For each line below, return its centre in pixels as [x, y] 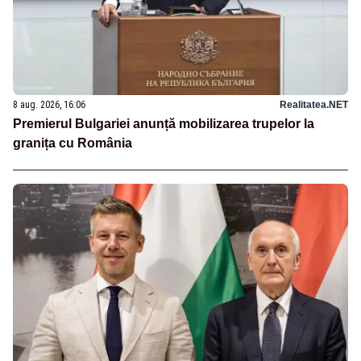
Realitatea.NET [314, 105]
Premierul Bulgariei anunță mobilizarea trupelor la [164, 124]
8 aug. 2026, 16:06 [49, 105]
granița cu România [73, 143]
